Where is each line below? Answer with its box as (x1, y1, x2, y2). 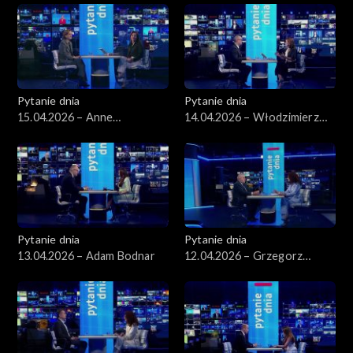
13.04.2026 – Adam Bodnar (17, 248, 155, 262)
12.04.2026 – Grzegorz (184, 248, 303, 262)
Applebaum (17, 126, 75, 140)
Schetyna (184, 265, 232, 279)
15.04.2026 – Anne (17, 110, 113, 124)
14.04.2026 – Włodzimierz (184, 110, 319, 124)
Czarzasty (184, 126, 236, 140)
